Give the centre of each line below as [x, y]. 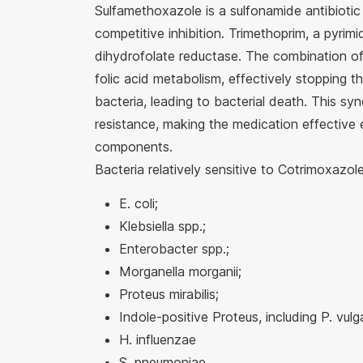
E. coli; [139, 203]
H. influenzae [158, 340]
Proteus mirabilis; [169, 294]
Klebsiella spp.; [162, 226]
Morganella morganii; [180, 271]
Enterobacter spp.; [174, 249]
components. [134, 147]
